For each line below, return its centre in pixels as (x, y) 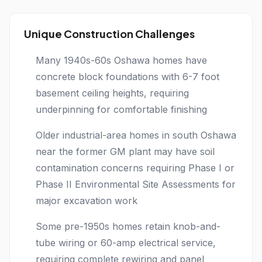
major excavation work (87, 201)
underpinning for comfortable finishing (121, 109)
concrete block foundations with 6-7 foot (127, 77)
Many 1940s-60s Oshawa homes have (121, 60)
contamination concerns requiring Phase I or (135, 168)
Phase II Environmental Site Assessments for (136, 184)
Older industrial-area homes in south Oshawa (136, 135)
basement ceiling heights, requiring (112, 93)
